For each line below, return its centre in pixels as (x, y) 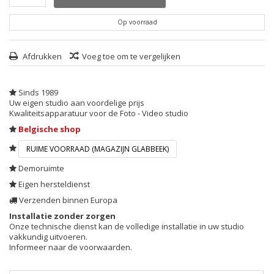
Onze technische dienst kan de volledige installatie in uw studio (127, 226)
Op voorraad (137, 22)
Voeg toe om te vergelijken (131, 56)
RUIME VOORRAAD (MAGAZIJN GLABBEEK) (98, 149)
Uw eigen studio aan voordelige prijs (77, 103)
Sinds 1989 (37, 92)
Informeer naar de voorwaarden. (71, 247)
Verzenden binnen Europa (67, 200)
